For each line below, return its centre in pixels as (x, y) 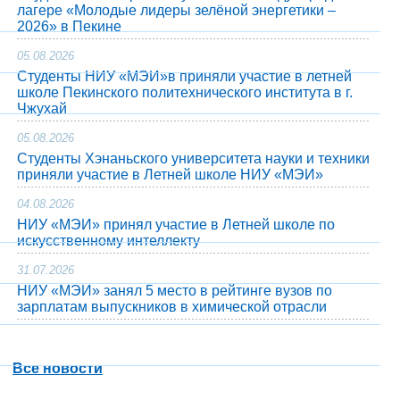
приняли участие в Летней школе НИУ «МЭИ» (170, 175)
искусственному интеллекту (108, 241)
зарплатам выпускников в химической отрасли (172, 307)
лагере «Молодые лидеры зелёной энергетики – (176, 10)
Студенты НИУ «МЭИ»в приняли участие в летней (184, 76)
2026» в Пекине (69, 26)
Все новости (58, 368)
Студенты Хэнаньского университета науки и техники (193, 158)
